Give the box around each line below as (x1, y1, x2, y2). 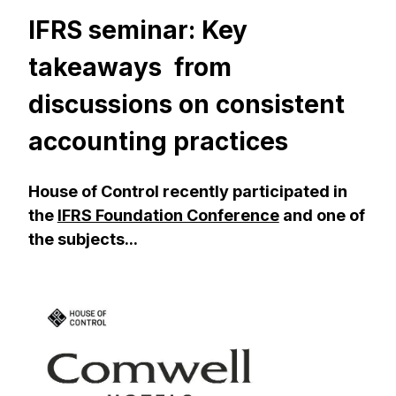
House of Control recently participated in (27, 181, 347, 201)
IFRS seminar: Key (27, 15, 247, 46)
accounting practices (27, 126, 288, 157)
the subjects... (27, 229, 138, 248)
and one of (278, 205, 365, 225)
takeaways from (27, 52, 232, 83)
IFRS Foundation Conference (57, 205, 279, 225)
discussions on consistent (27, 89, 345, 120)
